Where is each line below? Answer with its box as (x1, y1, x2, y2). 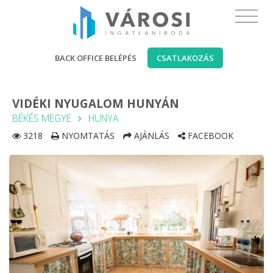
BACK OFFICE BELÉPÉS (55, 52, 136, 63)
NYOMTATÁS (59, 130, 115, 141)
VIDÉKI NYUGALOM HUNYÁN (12, 96, 179, 112)
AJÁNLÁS (132, 130, 169, 141)
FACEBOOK (185, 130, 233, 141)
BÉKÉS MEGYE (12, 112, 71, 125)
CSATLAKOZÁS (157, 52, 214, 63)
